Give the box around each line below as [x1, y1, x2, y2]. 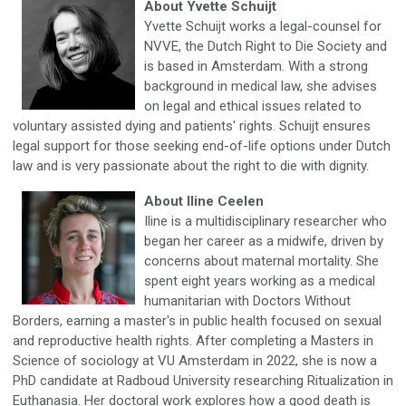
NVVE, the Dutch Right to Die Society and [144, 38, 387, 54]
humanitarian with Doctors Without [144, 293, 351, 309]
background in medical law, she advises [144, 78, 377, 94]
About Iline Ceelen [144, 193, 267, 209]
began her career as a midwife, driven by [144, 233, 383, 249]
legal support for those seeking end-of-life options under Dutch [13, 138, 391, 154]
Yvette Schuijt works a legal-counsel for [144, 18, 382, 34]
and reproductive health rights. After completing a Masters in [13, 333, 373, 349]
